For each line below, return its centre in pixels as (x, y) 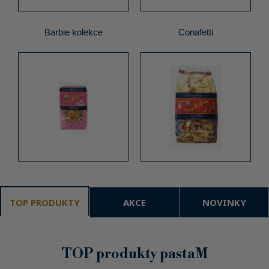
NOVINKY (224, 202)
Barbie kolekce (73, 32)
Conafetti (196, 32)
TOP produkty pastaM (134, 254)
